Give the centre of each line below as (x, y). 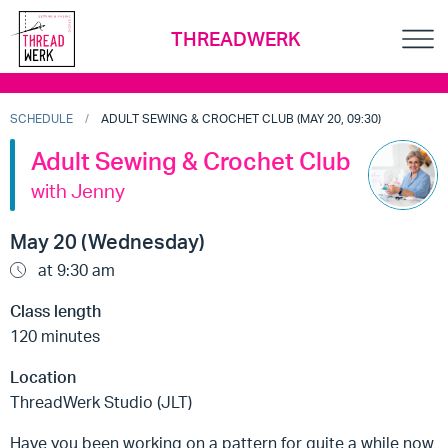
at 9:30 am (74, 270)
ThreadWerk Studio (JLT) (101, 402)
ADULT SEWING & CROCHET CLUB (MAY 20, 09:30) (241, 118)
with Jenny (78, 191)
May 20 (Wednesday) (107, 241)
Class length (55, 311)
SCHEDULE (41, 118)
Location (43, 377)
